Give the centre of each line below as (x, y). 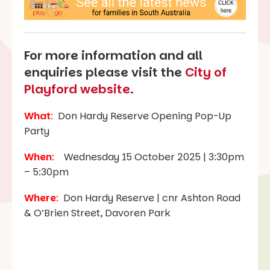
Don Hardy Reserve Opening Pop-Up (142, 116)
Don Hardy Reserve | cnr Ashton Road (149, 198)
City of (206, 72)
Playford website (77, 89)
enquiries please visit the (105, 72)
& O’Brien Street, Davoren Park (97, 213)
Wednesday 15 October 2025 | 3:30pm (149, 157)
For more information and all (113, 55)
